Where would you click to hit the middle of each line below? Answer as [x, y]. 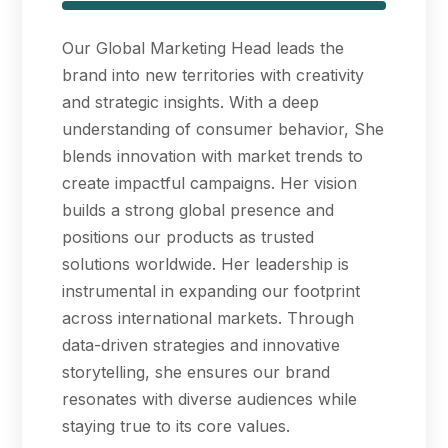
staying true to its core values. [176, 426]
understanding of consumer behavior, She [223, 129]
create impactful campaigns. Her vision [209, 183]
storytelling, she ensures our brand [196, 372]
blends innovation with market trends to [212, 156]
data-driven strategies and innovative [201, 345]
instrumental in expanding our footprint [211, 291]
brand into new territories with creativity [213, 75]
